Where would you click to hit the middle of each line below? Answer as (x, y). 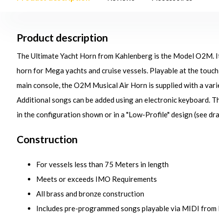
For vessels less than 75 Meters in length (102, 164)
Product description (62, 37)
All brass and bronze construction (90, 194)
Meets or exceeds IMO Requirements (96, 179)
